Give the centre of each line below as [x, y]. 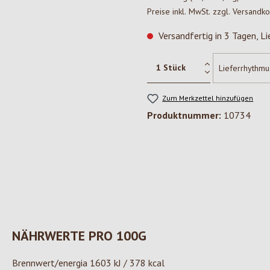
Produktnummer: [185, 115]
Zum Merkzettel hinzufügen [208, 98]
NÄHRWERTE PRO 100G [79, 236]
